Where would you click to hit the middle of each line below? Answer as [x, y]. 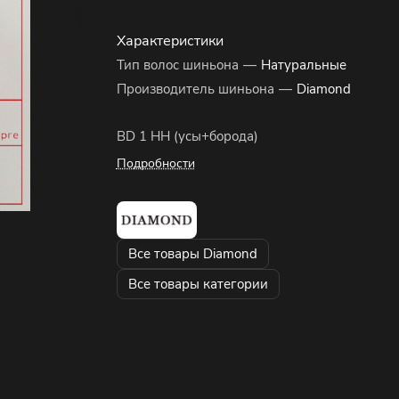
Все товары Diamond [192, 253]
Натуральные [303, 65]
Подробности [155, 163]
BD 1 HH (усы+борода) [187, 136]
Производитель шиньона [195, 89]
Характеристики [170, 41]
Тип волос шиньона [177, 65]
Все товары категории [198, 284]
